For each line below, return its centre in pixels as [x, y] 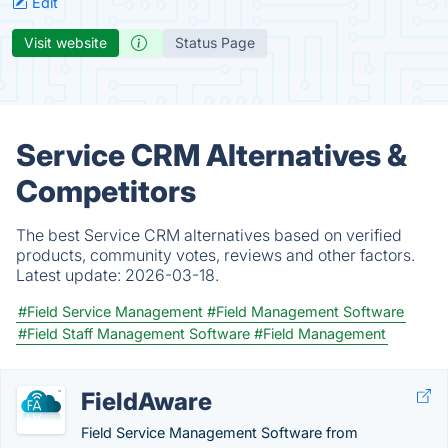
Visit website [65, 42]
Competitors [106, 191]
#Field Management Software [305, 311]
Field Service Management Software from [219, 432]
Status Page [215, 42]
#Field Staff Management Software [134, 333]
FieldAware [146, 401]
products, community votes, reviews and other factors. [215, 255]
